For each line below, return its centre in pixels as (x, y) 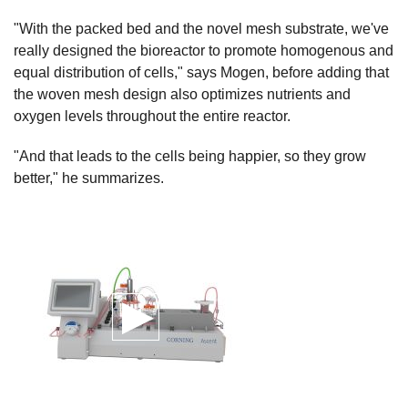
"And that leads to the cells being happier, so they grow (190, 156)
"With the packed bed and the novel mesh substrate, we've (201, 28)
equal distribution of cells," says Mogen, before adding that (201, 72)
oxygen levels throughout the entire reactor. (152, 116)
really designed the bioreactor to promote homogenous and (204, 50)
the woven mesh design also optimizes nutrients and (182, 94)
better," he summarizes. (89, 178)
